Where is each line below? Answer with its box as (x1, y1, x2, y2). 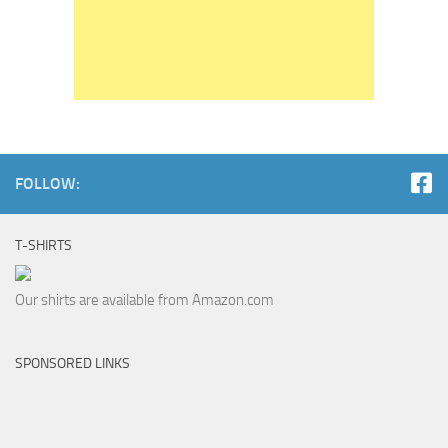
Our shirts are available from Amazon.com (15, 290, 274, 309)
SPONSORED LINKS (15, 354, 130, 372)
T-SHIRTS (15, 236, 72, 254)
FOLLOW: (15, 173, 80, 193)
